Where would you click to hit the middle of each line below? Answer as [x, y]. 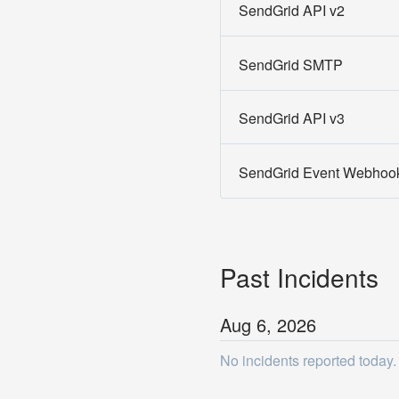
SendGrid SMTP [291, 64]
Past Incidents [299, 277]
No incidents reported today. [308, 360]
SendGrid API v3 [292, 118]
